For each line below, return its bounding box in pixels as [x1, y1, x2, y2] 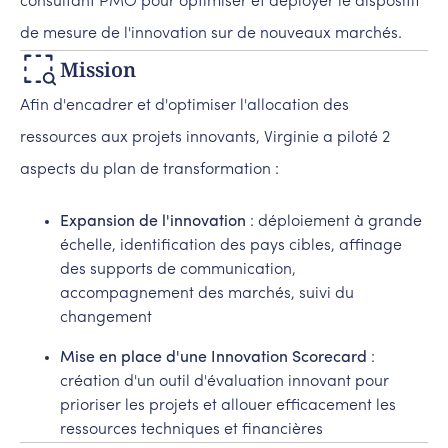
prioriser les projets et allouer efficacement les [60, 398, 396, 415]
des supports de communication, [60, 262, 296, 279]
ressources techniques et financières [60, 422, 323, 439]
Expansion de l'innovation [60, 214, 246, 231]
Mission [60, 56, 136, 84]
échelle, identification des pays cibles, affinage [60, 238, 402, 255]
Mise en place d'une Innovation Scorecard [60, 350, 367, 367]
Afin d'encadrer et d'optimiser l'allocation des [20, 98, 349, 115]
